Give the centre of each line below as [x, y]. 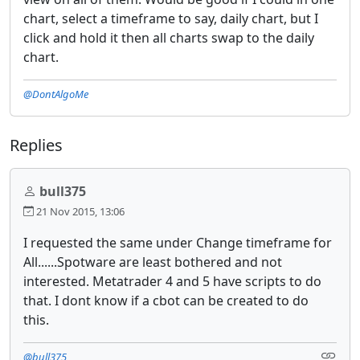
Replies [36, 145]
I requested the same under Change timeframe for [178, 242]
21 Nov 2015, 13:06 [79, 211]
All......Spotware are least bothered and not [153, 262]
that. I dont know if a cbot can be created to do [166, 300]
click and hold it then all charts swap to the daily [169, 37]
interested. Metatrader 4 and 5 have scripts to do [172, 281]
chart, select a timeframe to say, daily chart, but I [171, 18]
